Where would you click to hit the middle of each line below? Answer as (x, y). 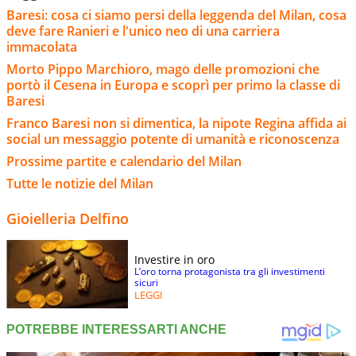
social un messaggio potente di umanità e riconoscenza (173, 139)
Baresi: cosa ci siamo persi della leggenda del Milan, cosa (176, 15)
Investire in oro (174, 259)
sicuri (146, 282)
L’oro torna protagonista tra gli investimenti (230, 271)
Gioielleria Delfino (68, 218)
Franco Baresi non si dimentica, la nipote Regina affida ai (176, 123)
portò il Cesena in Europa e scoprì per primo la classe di (173, 85)
